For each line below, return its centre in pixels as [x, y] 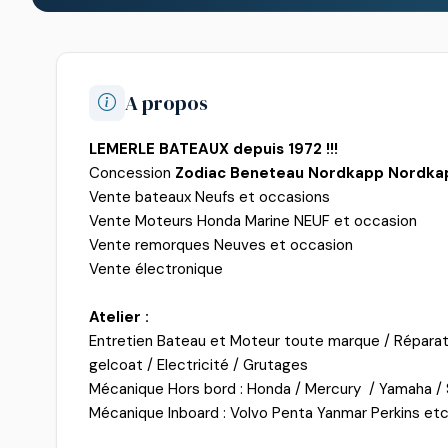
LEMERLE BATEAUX [159, 149]
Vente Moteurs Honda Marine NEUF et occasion [253, 221]
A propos [166, 103]
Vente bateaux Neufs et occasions [211, 197]
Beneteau [269, 173]
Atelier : [119, 317]
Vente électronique [158, 269]
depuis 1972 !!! [283, 149]
